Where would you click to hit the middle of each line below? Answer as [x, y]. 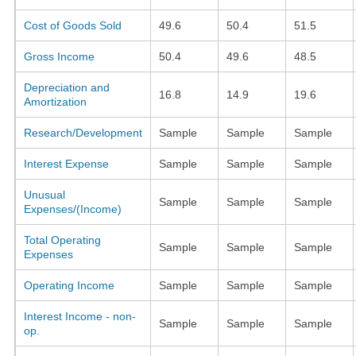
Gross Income [59, 56]
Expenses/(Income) [72, 209]
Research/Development [83, 132]
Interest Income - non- [79, 316]
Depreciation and [66, 87]
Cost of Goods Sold [72, 25]
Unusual [44, 194]
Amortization [55, 101]
